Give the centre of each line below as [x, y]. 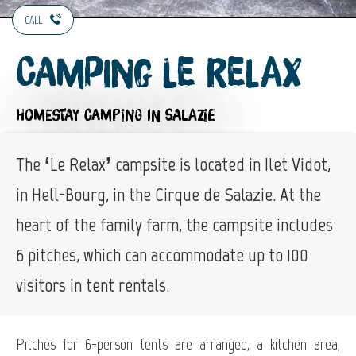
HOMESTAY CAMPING [79, 116]
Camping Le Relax [159, 74]
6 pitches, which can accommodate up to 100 [162, 254]
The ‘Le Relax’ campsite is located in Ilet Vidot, [173, 164]
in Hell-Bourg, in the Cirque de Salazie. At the [168, 194]
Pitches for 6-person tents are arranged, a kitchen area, [178, 344]
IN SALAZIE [181, 116]
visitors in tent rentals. [93, 284]
